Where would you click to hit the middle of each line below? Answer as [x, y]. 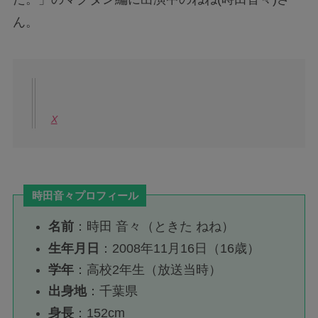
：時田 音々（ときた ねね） [154, 227]
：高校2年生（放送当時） [148, 270]
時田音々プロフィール [85, 195]
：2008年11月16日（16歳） [180, 248]
